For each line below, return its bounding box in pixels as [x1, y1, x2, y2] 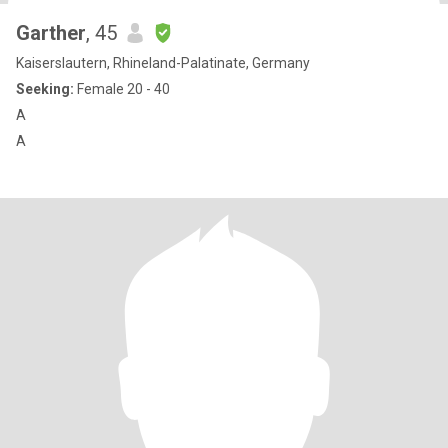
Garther [16, 21, 86, 45]
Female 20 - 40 [74, 81, 170, 97]
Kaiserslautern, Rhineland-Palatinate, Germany [16, 55, 310, 71]
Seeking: [16, 81, 74, 97]
